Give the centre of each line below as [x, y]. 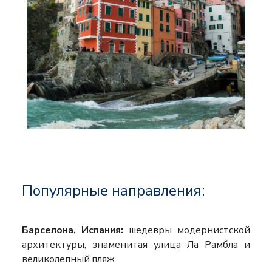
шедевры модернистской [187, 230]
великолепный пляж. [70, 260]
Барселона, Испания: [73, 230]
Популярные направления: [113, 191]
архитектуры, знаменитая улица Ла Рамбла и [136, 245]
